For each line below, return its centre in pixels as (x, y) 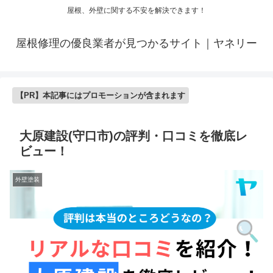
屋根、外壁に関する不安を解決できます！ (136, 11)
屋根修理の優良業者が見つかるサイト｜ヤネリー (136, 44)
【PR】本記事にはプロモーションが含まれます (101, 96)
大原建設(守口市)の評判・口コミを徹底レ (133, 136)
